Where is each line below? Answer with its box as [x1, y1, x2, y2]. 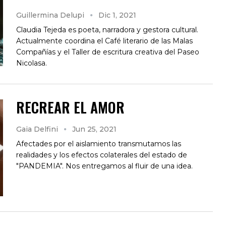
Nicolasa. [16, 58, 47, 68]
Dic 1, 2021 [98, 10, 136, 20]
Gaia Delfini [16, 124, 60, 134]
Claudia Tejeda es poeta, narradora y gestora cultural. [16, 25, 198, 34]
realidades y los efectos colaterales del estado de [16, 150, 187, 159]
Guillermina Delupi [16, 10, 86, 20]
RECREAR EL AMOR [16, 96, 125, 118]
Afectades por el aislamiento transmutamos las [16, 139, 181, 148]
